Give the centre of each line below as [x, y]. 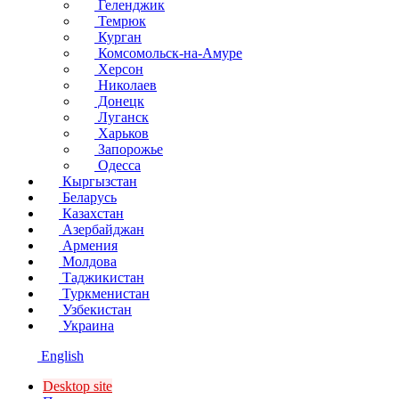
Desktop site [77, 386]
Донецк [119, 101]
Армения [88, 245]
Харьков [122, 133]
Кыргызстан [98, 181]
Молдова [88, 261]
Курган [118, 37]
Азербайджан [102, 229]
